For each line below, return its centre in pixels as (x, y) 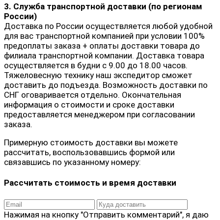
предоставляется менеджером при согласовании (99, 114)
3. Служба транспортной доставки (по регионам (103, 6)
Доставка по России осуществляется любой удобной (108, 26)
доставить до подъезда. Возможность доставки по (106, 85)
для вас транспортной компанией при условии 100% (104, 36)
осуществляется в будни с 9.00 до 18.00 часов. (96, 65)
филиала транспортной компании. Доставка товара (104, 55)
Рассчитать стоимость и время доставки (90, 183)
